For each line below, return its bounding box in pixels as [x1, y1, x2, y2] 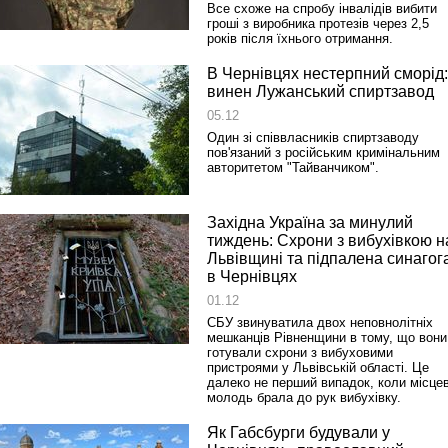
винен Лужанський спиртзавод [207, 83, 434, 100]
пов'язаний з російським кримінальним [207, 145, 440, 160]
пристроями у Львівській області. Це [207, 360, 429, 375]
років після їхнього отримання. [207, 31, 393, 46]
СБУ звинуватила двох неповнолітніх [207, 315, 433, 330]
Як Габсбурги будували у [207, 424, 390, 441]
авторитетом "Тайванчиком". [207, 160, 379, 175]
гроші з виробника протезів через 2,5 [207, 16, 429, 31]
